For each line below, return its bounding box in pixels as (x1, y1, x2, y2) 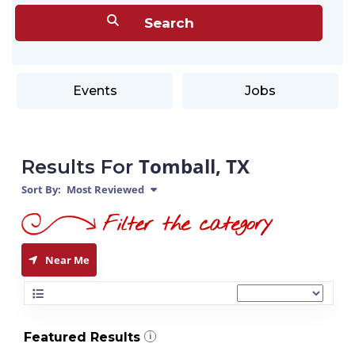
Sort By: (21, 182, 61, 197)
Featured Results (24, 330, 140, 345)
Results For (21, 155, 139, 178)
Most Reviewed (64, 182, 144, 197)
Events (72, 83, 117, 98)
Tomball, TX (139, 153, 250, 179)
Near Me (45, 253, 90, 267)
